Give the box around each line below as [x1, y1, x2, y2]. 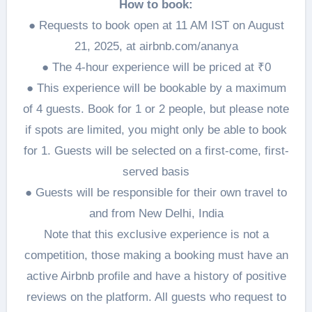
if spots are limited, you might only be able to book [25, 123, 287, 136]
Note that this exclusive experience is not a [43, 228, 269, 241]
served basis [123, 165, 189, 178]
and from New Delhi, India [88, 207, 224, 220]
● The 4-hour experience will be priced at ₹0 [41, 61, 271, 74]
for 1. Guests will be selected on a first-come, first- [23, 144, 289, 157]
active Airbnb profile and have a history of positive [26, 270, 286, 283]
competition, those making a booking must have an [24, 249, 288, 262]
